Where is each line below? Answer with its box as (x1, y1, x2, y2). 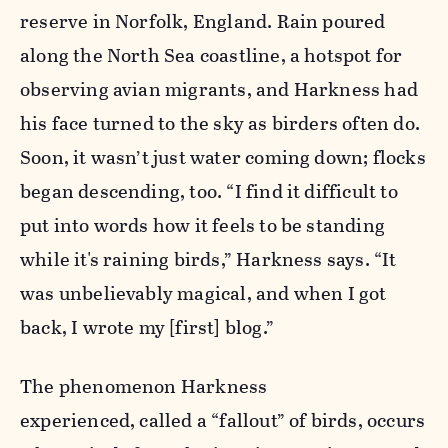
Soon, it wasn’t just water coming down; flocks (20, 143, 426, 173)
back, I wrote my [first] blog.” (20, 313, 274, 343)
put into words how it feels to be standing (20, 211, 385, 241)
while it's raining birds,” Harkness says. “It (20, 245, 397, 275)
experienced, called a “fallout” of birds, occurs (20, 406, 426, 436)
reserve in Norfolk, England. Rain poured (20, 7, 386, 37)
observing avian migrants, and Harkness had (20, 75, 418, 105)
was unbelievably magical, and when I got (20, 279, 387, 309)
